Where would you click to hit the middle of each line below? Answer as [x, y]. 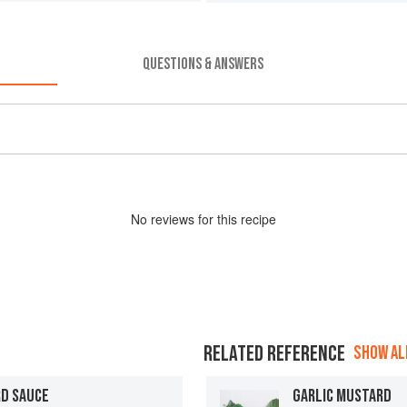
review [169, 218]
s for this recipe [232, 218]
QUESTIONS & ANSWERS [203, 64]
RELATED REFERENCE [274, 353]
